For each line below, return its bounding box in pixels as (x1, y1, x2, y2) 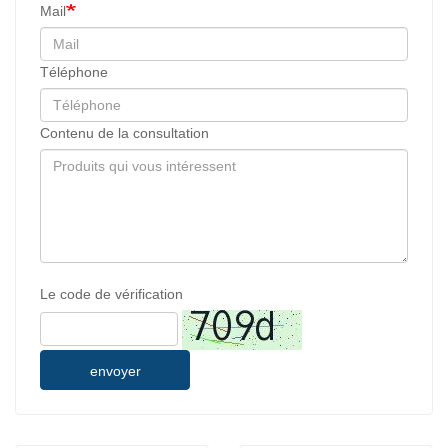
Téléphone (40, 64, 108, 81)
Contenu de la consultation (40, 125, 209, 142)
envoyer (89, 363, 141, 380)
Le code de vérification (40, 286, 183, 303)
